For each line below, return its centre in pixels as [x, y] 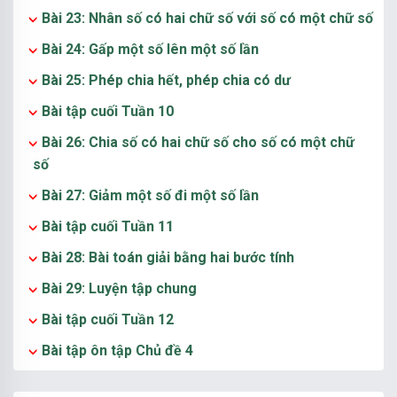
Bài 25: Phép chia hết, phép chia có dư [166, 80]
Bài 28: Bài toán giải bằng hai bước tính [168, 257]
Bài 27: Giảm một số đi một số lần [150, 195]
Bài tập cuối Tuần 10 [108, 111]
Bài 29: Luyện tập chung [119, 288]
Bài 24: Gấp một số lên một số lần [150, 49]
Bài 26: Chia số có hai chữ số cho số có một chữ [198, 142]
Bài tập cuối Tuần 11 [108, 226]
